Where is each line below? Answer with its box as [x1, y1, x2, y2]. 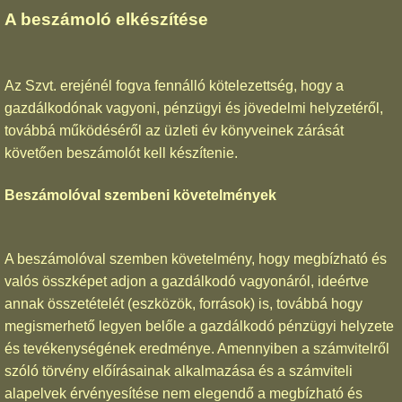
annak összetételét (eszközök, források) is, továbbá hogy [4, 295, 363, 311]
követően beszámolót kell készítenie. [4, 145, 238, 162]
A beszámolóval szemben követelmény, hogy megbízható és [4, 250, 387, 267]
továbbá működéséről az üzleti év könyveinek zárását [4, 123, 344, 139]
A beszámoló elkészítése [4, 9, 208, 29]
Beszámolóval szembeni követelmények [4, 187, 276, 203]
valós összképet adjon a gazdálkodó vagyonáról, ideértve [4, 273, 369, 289]
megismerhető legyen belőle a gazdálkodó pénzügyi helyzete [4, 318, 394, 334]
